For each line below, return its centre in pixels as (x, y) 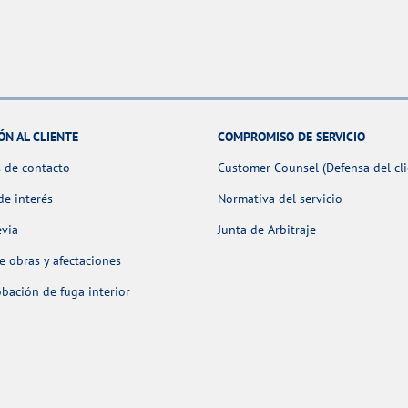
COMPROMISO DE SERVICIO (291, 137)
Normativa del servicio (280, 199)
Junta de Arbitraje (267, 230)
